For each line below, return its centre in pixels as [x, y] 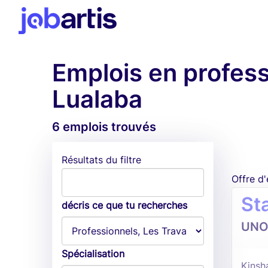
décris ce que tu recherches [124, 205]
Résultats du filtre [101, 160]
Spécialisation [93, 254]
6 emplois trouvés [104, 127]
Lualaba [97, 99]
